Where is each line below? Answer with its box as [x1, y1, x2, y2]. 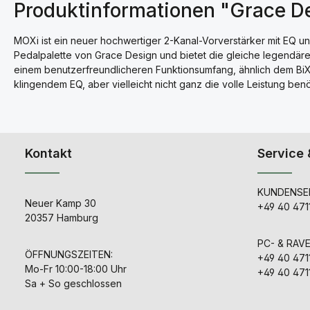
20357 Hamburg [25, 212, 98, 224]
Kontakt [25, 146, 72, 161]
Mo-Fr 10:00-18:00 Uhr [25, 263, 127, 275]
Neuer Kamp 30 [25, 197, 96, 209]
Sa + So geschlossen [25, 277, 122, 289]
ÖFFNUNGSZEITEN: [25, 248, 113, 260]
